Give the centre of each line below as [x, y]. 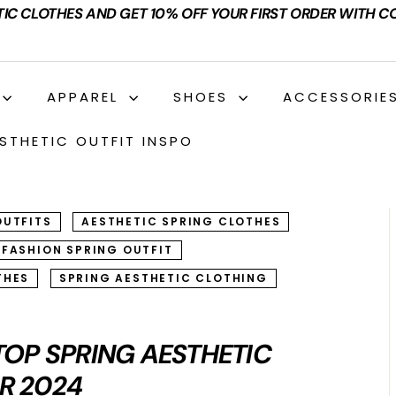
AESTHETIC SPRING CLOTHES [181, 221]
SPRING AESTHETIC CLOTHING [163, 278]
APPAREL [86, 97]
